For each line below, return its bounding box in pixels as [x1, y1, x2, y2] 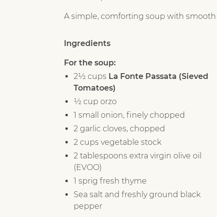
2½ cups [74, 71, 108, 81]
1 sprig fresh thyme [74, 176, 147, 186]
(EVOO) [74, 162, 102, 172]
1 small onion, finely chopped [74, 110, 185, 120]
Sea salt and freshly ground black [74, 189, 201, 199]
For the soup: [64, 58, 116, 67]
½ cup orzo [74, 96, 117, 106]
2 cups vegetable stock [74, 137, 161, 147]
